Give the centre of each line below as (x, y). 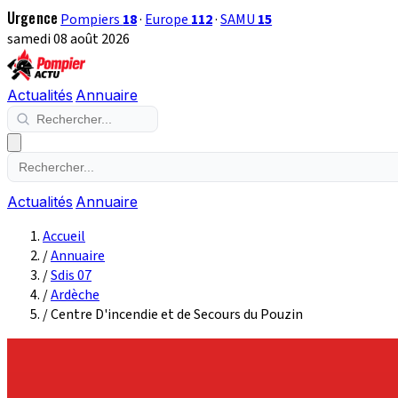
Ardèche (75, 295)
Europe (168, 20)
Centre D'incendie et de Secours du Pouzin (177, 314)
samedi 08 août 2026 (68, 39)
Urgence (33, 18)
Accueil (64, 236)
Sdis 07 (71, 275)
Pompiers (92, 20)
